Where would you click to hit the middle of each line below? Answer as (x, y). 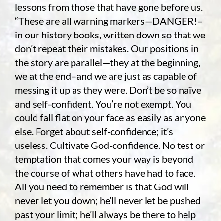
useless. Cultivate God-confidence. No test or (110, 145)
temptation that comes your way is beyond (104, 159)
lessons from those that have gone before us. (109, 7)
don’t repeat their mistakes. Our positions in (107, 49)
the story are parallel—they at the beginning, (107, 62)
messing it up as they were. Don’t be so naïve (108, 90)
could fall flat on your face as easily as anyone (110, 118)
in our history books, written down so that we (110, 35)
